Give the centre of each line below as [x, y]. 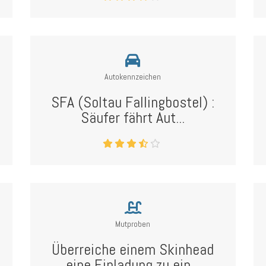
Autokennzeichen [133, 77]
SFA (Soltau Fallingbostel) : [133, 102]
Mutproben [133, 224]
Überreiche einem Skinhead [133, 250]
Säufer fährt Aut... [133, 118]
